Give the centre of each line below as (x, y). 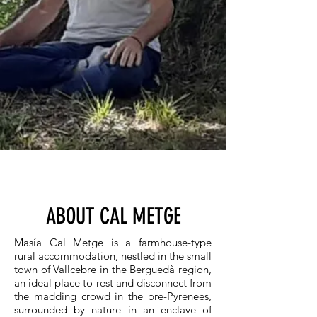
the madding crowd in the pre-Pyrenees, (113, 296)
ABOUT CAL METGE (113, 216)
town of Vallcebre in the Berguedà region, (113, 269)
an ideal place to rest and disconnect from (113, 283)
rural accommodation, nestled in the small (113, 256)
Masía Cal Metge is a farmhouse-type (113, 242)
